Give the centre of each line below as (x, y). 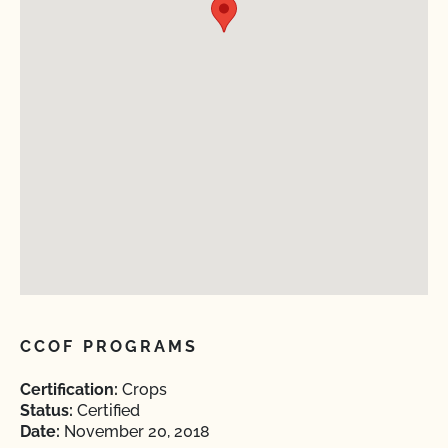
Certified (106, 410)
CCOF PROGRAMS (109, 346)
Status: (46, 410)
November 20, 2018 (135, 431)
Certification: (69, 389)
